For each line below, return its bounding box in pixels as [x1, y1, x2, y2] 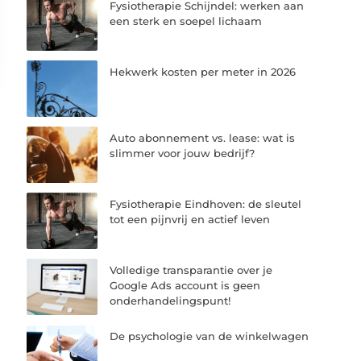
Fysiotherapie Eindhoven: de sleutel [110, 197, 302, 211]
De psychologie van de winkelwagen [110, 330, 309, 343]
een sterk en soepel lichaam [110, 14, 263, 27]
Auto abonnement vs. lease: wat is [110, 131, 296, 144]
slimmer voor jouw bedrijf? [110, 146, 255, 160]
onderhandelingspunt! [110, 294, 231, 308]
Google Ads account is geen [110, 279, 261, 293]
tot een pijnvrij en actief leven [110, 213, 271, 226]
